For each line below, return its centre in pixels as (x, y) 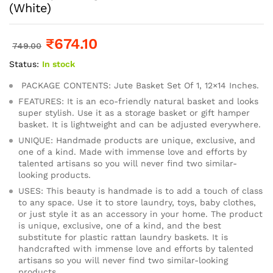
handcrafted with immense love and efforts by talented (136, 248)
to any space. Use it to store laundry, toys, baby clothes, (137, 202)
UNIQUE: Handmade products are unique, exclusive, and (137, 140)
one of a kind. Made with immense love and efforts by (133, 151)
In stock (58, 64)
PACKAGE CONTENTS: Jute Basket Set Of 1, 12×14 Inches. (139, 85)
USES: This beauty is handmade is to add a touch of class (140, 190)
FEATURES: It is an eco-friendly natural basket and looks (138, 101)
